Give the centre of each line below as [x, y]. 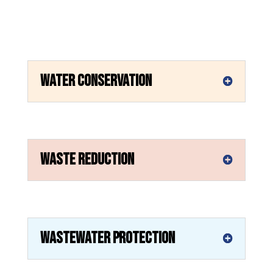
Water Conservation [96, 81]
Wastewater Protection [107, 238]
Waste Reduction [87, 159]
